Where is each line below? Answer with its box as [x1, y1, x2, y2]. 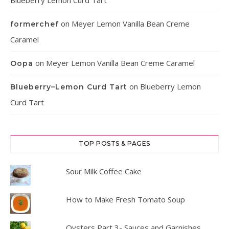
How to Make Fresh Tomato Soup [65, 194, 185, 205]
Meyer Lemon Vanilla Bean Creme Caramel [46, 58, 195, 68]
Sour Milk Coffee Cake [65, 166, 142, 177]
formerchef [10, 19, 59, 29]
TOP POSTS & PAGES [79, 140, 150, 148]
